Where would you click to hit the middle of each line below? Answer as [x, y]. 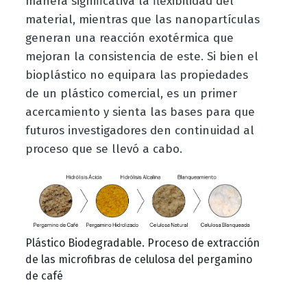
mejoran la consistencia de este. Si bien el [142, 57]
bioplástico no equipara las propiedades [136, 75]
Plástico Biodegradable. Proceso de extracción [142, 243]
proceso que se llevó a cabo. [103, 149]
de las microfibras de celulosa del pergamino [138, 260]
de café [44, 276]
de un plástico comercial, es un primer [131, 94]
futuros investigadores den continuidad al [139, 131]
